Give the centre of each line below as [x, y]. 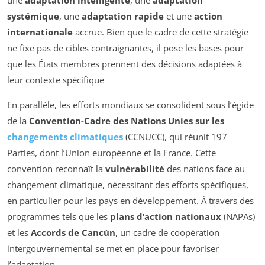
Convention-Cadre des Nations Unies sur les [127, 120]
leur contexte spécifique [56, 80]
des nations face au [205, 168]
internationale [40, 32]
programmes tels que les [59, 216]
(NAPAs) [238, 216]
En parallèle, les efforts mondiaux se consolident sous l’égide [130, 104]
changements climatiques [65, 136]
